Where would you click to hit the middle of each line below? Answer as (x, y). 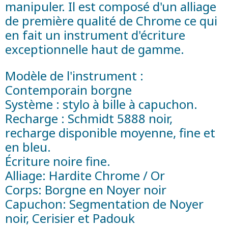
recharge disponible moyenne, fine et (110, 132)
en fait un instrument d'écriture (95, 35)
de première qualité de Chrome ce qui (111, 20)
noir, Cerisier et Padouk (70, 218)
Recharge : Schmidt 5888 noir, (89, 118)
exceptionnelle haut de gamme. (95, 49)
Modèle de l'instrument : (74, 75)
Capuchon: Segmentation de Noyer (104, 204)
